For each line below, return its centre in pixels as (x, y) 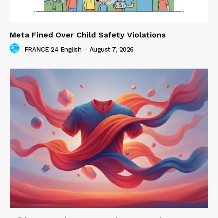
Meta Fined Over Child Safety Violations (88, 35)
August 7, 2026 (111, 49)
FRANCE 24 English (53, 49)
